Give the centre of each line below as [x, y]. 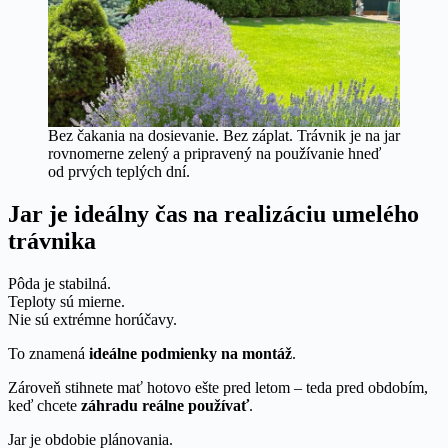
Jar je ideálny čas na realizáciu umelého [213, 213]
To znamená [46, 353]
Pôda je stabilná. [59, 283]
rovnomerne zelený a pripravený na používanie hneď [214, 153]
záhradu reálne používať [163, 405]
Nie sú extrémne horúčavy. [92, 319]
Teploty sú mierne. [66, 301]
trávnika [52, 240]
